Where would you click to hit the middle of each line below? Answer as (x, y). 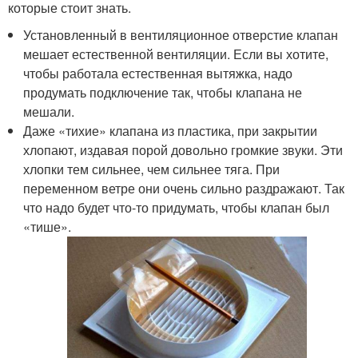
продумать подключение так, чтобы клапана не (163, 93)
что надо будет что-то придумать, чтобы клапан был (177, 208)
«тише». (48, 227)
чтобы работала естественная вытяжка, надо (158, 74)
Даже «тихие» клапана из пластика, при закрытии (171, 131)
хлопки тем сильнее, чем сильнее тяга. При (152, 169)
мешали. (49, 112)
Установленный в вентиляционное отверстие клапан (181, 35)
